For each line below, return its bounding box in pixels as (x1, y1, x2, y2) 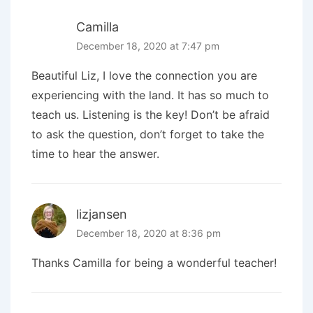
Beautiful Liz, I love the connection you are (31, 68, 257, 83)
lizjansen (76, 207, 127, 222)
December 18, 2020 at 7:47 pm (76, 40, 219, 52)
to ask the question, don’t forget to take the (31, 127, 264, 142)
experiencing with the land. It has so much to (31, 88, 269, 103)
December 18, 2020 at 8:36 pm (76, 227, 221, 240)
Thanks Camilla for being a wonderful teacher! (31, 256, 277, 270)
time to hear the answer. (31, 147, 159, 161)
